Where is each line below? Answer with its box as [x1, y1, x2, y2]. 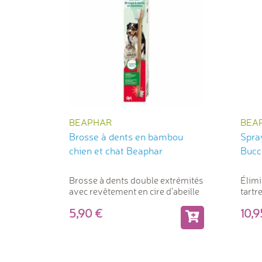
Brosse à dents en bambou [69, 130, 183, 143]
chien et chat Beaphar [69, 144, 163, 157]
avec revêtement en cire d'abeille [69, 185, 199, 197]
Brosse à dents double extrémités [69, 174, 204, 186]
